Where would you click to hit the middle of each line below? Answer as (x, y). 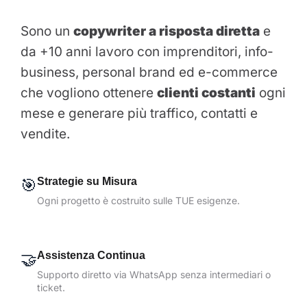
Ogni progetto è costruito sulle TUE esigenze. (138, 200)
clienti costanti (206, 93)
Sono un (47, 31)
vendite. (45, 134)
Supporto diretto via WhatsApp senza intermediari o (154, 274)
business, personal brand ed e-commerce (149, 72)
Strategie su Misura (87, 181)
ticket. (51, 287)
